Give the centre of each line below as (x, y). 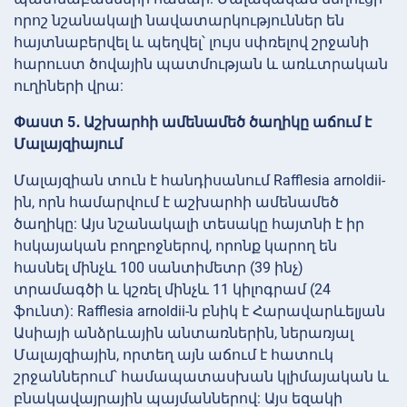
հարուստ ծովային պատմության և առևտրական (201, 64)
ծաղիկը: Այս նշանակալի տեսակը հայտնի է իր (189, 223)
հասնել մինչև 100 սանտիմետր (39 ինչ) (159, 267)
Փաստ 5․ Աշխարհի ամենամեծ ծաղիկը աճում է (193, 122)
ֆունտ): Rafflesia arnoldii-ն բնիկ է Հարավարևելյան (199, 311)
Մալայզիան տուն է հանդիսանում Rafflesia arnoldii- (199, 180)
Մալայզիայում (68, 144)
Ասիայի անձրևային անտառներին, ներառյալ (184, 333)
